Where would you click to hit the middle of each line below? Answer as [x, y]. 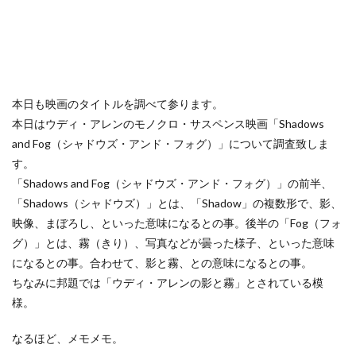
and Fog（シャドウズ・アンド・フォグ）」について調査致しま [170, 143]
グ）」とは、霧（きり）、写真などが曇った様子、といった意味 [173, 243]
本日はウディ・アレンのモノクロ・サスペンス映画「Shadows [168, 124]
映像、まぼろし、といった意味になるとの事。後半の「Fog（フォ [177, 223]
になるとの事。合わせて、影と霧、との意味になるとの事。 [162, 263]
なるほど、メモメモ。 [68, 338]
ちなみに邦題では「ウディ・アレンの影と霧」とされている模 [168, 282]
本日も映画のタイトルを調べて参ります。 [118, 104]
